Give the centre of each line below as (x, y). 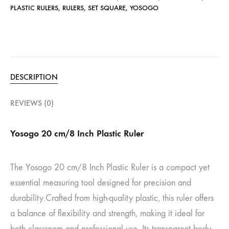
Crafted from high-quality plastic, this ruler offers (130, 198)
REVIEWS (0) (32, 103)
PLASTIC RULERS (34, 8)
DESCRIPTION (34, 77)
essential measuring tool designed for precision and (101, 183)
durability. (28, 198)
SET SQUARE (107, 8)
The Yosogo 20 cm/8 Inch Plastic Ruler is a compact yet (110, 168)
